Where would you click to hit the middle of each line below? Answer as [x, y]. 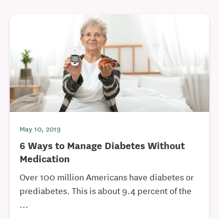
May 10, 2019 [40, 129]
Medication [45, 158]
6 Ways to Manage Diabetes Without [102, 145]
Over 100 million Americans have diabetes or [107, 176]
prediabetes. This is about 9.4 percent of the [106, 190]
